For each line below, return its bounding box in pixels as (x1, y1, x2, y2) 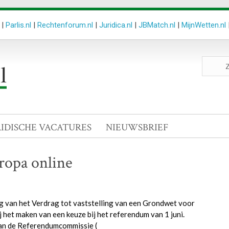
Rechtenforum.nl (37, 20, 93, 30)
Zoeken (201, 56, 226, 65)
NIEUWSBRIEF (106, 121, 168, 134)
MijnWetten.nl (181, 20, 226, 30)
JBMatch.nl (139, 20, 175, 30)
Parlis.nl (6, 20, 31, 30)
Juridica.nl (99, 20, 132, 30)
